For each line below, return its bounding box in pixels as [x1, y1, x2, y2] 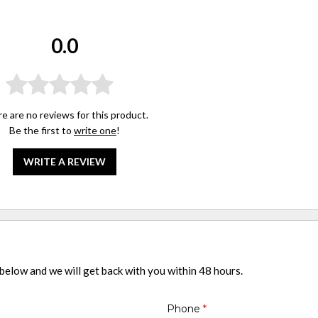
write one [73, 124, 116, 136]
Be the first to [9, 124, 74, 136]
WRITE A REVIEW [23, 155, 106, 168]
